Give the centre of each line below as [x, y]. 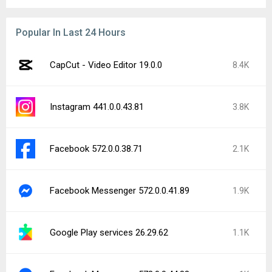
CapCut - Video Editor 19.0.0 [106, 65]
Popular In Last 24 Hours [71, 32]
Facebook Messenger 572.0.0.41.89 [120, 191]
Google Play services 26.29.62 [109, 233]
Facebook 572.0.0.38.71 [96, 149]
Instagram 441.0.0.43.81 [97, 107]
